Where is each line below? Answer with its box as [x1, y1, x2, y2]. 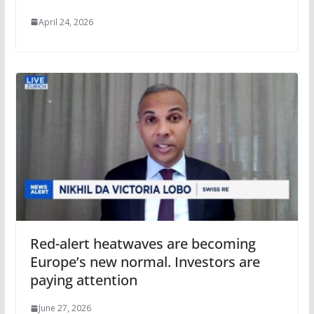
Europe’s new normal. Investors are [29, 252, 260, 272]
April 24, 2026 [38, 15, 93, 28]
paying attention [29, 271, 137, 290]
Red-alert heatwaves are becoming [29, 234, 256, 254]
